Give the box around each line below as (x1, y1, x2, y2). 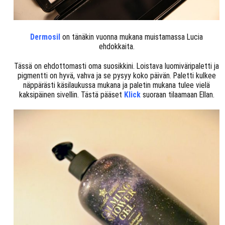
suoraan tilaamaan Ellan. (140, 89, 214, 99)
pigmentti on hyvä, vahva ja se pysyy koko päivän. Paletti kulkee (17, 70, 216, 80)
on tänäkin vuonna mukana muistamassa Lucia (62, 32, 203, 42)
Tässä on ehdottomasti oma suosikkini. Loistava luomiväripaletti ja (14, 61, 219, 71)
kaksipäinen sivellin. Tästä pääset (19, 89, 124, 99)
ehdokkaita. (98, 41, 135, 51)
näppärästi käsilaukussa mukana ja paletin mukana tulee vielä (23, 80, 210, 90)
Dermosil (30, 32, 61, 42)
